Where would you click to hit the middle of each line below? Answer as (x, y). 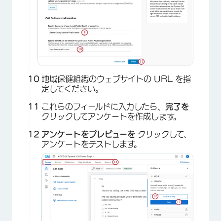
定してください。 (72, 89)
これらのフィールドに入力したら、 (103, 107)
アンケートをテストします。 (92, 144)
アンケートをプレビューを (90, 134)
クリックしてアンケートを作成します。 (111, 117)
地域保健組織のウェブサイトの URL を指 (116, 79)
